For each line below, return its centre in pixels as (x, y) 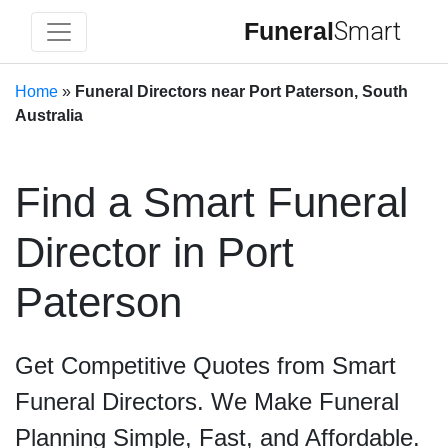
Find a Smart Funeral (211, 202)
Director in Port (154, 252)
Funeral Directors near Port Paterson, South (241, 91)
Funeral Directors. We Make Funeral (207, 401)
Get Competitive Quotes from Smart (205, 365)
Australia (49, 115)
